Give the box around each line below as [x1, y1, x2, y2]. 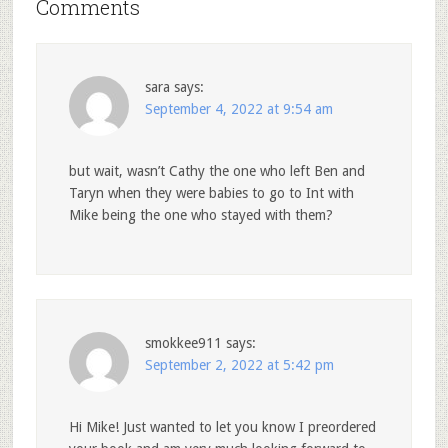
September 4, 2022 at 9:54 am [144, 100, 333, 117]
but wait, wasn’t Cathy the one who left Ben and [68, 162, 365, 179]
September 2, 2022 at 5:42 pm [144, 356, 334, 373]
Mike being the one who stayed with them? [68, 206, 333, 223]
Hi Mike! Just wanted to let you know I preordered [68, 418, 376, 435]
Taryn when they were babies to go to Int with [68, 184, 354, 201]
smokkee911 [144, 334, 222, 351]
